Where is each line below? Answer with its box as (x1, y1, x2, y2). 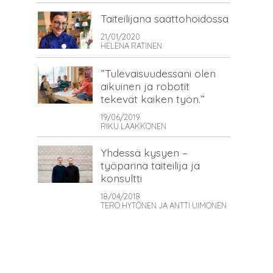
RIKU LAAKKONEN (101, 121, 166, 131)
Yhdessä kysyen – (101, 145, 188, 159)
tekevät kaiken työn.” (101, 91, 205, 105)
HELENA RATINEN (101, 40, 162, 51)
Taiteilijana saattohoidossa (101, 11, 229, 25)
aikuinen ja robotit (101, 79, 190, 93)
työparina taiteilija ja (101, 158, 200, 172)
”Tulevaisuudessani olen (101, 66, 216, 80)
